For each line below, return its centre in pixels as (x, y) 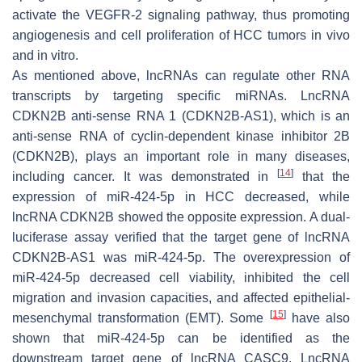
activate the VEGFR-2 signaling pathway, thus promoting (181, 15)
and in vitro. (45, 55)
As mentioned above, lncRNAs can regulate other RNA (181, 75)
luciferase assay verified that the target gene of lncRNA (181, 237)
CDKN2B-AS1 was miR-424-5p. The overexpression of (181, 257)
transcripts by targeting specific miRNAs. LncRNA (181, 95)
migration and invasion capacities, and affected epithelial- (181, 297)
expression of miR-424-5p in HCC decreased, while (181, 196)
